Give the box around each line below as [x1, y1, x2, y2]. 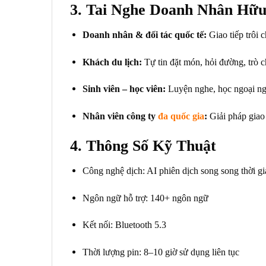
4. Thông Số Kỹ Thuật [70, 137, 216, 155]
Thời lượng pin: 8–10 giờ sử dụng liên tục [82, 247, 239, 258]
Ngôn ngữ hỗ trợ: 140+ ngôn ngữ [82, 192, 208, 203]
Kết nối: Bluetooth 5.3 [82, 220, 166, 230]
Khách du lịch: [82, 56, 142, 67]
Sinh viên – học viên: [82, 84, 166, 94]
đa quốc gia [157, 111, 204, 122]
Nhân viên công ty [82, 111, 158, 122]
